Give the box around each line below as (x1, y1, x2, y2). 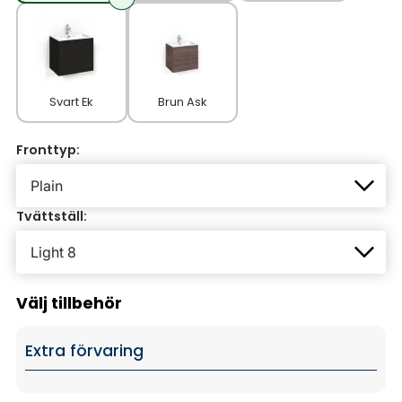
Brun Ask (157, 93, 207, 111)
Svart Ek (49, 93, 94, 111)
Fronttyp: (16, 141, 80, 160)
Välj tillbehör (16, 293, 122, 315)
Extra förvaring (25, 340, 144, 363)
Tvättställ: (16, 207, 87, 226)
